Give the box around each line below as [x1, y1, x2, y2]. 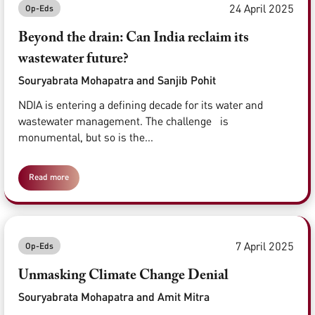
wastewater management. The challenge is [18, 114, 229, 129]
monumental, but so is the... [18, 130, 153, 145]
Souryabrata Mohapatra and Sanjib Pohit [18, 73, 216, 87]
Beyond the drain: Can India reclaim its [18, 31, 249, 46]
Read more [29, 172, 69, 183]
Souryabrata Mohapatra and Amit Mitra [18, 290, 210, 304]
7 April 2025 [236, 238, 294, 253]
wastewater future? [18, 52, 129, 67]
